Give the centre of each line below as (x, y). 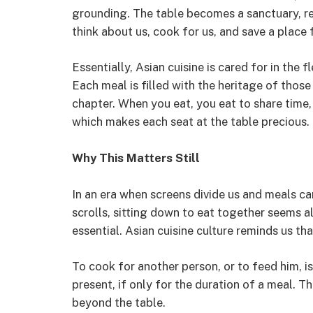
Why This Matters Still (136, 158)
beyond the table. (119, 303)
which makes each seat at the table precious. (191, 122)
